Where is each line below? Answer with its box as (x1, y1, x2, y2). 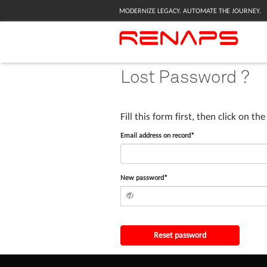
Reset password (153, 230, 206, 240)
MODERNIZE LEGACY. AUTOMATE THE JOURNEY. (119, 7, 261, 15)
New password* (120, 173, 167, 182)
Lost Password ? (120, 66, 250, 86)
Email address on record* (120, 131, 194, 139)
